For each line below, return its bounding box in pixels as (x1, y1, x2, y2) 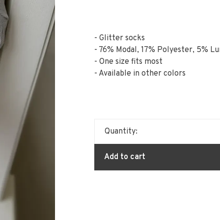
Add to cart (104, 152, 145, 162)
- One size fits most (94, 57, 163, 67)
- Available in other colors (94, 69, 186, 79)
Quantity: (104, 127, 137, 137)
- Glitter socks (94, 33, 145, 43)
